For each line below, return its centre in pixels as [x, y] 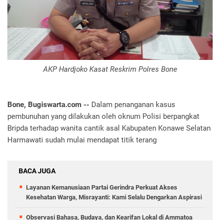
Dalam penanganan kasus [133, 104]
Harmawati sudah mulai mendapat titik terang [82, 140]
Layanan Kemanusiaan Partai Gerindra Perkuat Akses [102, 187]
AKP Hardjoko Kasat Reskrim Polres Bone [110, 69]
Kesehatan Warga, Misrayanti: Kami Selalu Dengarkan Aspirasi [114, 197]
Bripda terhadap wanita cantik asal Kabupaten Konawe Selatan [109, 128]
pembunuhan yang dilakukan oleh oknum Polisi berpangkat [103, 116]
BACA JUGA [37, 171]
